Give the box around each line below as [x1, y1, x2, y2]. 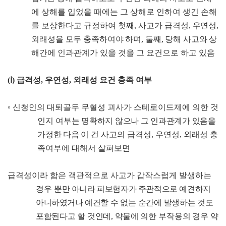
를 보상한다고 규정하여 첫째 [31, 21, 135, 30]
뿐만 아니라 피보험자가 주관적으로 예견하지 [54, 185, 211, 194]
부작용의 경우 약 [158, 212, 218, 221]
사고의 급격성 [100, 130, 151, 139]
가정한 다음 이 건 [37, 130, 99, 139]
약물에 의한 [115, 212, 156, 221]
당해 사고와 [165, 35, 207, 44]
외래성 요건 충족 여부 [73, 76, 152, 85]
